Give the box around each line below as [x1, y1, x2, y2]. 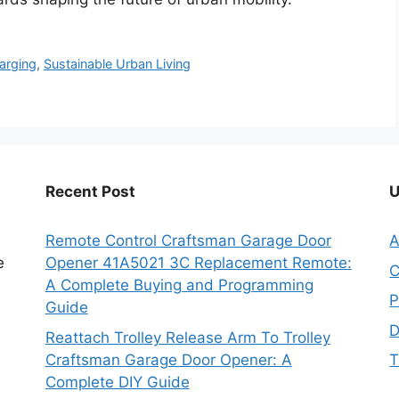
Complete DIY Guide [45, 372, 190, 391]
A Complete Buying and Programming [45, 276, 313, 295]
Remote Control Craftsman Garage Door [45, 232, 331, 250]
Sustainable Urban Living [44, 56, 191, 72]
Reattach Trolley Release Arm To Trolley [45, 328, 330, 346]
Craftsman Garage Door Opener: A [45, 350, 292, 369]
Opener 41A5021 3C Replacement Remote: [45, 254, 352, 273]
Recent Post [45, 183, 135, 201]
